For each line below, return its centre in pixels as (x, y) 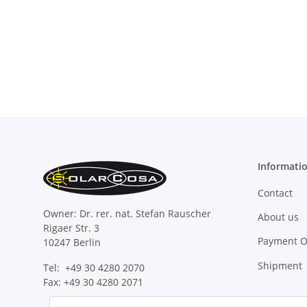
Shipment (280, 265)
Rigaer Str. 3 (71, 228)
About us (278, 217)
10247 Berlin (72, 243)
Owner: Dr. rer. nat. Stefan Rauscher (127, 214)
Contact (275, 193)
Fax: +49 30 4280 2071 (93, 282)
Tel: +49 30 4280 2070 (94, 268)
